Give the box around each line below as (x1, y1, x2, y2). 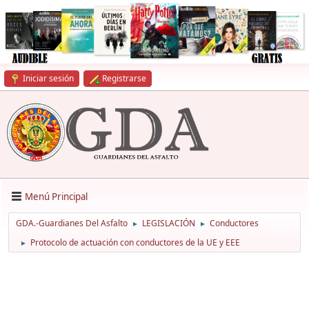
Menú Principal (25, 190, 88, 203)
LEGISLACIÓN (142, 217, 195, 230)
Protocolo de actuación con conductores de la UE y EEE (30, 237, 240, 249)
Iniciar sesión (23, 72, 74, 84)
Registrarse (102, 72, 146, 84)
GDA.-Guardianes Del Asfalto (16, 217, 128, 230)
